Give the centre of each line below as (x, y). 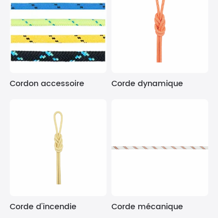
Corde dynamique (147, 84)
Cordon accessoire (47, 84)
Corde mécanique (147, 207)
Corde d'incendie (43, 207)
